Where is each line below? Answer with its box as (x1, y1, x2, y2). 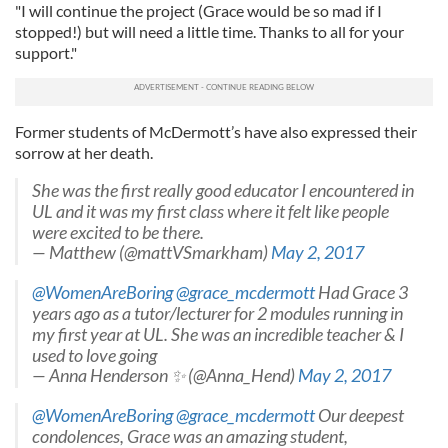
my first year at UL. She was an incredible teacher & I (32, 324, 404, 345)
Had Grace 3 (315, 282, 408, 303)
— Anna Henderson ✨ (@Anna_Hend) (32, 365, 298, 386)
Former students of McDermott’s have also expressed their (15, 122, 417, 141)
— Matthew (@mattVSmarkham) (32, 242, 271, 263)
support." (15, 43, 77, 62)
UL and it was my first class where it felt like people (32, 201, 389, 222)
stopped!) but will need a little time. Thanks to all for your (15, 22, 404, 41)
